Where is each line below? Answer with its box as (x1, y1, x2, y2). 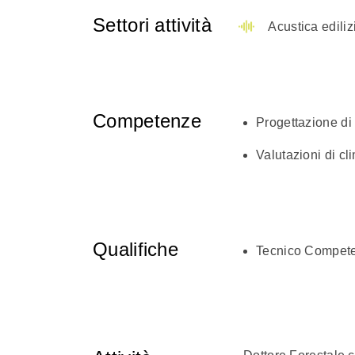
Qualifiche (93, 239, 178, 260)
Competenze (93, 110, 201, 132)
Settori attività (93, 14, 212, 36)
